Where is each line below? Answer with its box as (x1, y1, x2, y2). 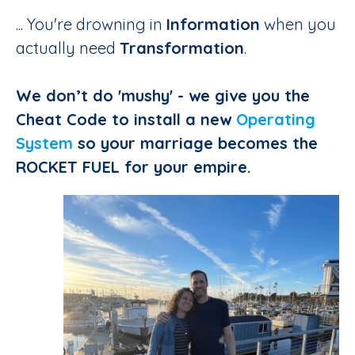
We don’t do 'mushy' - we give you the (16, 86, 310, 106)
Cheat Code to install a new (16, 109, 236, 130)
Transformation (120, 38, 244, 59)
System (16, 133, 73, 154)
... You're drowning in (16, 14, 166, 35)
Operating (236, 109, 315, 130)
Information (166, 14, 260, 35)
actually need (16, 38, 120, 59)
